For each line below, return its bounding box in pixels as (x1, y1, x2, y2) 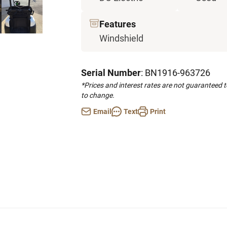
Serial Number (81, 67, 141, 78)
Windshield (99, 33, 143, 44)
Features (99, 19, 136, 29)
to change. (81, 91, 115, 99)
